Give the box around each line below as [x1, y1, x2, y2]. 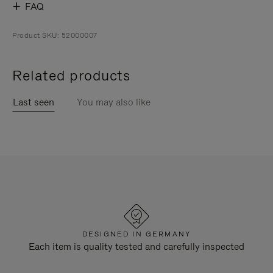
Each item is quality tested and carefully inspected [29, 240, 244, 253]
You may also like [76, 96, 151, 108]
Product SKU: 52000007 [12, 30, 97, 40]
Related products [12, 66, 130, 85]
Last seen [13, 96, 54, 108]
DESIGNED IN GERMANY [82, 229, 191, 239]
